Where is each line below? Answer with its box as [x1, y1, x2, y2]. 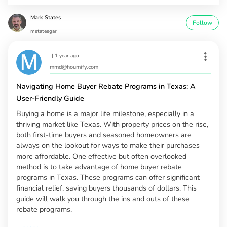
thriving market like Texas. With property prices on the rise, [16, 119, 208, 129]
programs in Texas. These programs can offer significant [16, 172, 200, 182]
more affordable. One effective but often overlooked [16, 150, 186, 161]
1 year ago [55, 52, 79, 59]
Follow [193, 18, 212, 27]
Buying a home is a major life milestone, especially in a [16, 108, 194, 119]
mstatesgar [30, 27, 57, 35]
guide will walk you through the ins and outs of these [16, 193, 190, 204]
